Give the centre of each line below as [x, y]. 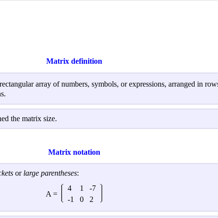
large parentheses [50, 173]
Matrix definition [74, 61]
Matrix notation [74, 152]
